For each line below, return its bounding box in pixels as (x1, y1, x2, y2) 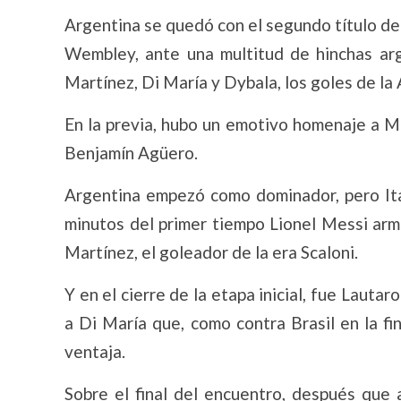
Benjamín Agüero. (64, 142, 198, 163)
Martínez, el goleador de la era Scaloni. (64, 242, 358, 262)
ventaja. (64, 341, 125, 362)
